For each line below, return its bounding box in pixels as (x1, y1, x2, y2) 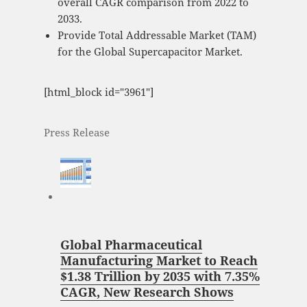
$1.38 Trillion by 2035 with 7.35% (60, 268, 260, 285)
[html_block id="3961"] (43, 85, 153, 99)
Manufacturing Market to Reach (60, 252, 258, 269)
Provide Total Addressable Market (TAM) (57, 28, 256, 42)
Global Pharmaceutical (60, 236, 202, 254)
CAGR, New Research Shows (60, 284, 234, 301)
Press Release (43, 125, 110, 140)
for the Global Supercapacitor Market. (57, 45, 243, 59)
